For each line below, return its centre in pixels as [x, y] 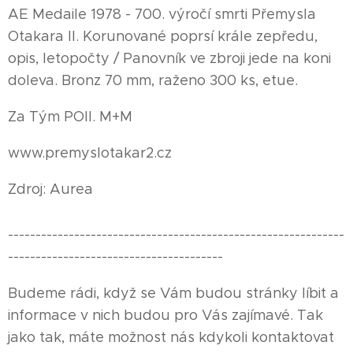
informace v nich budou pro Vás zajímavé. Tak [165, 315]
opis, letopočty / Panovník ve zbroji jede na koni [169, 58]
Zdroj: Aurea [50, 189]
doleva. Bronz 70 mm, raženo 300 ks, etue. [153, 80]
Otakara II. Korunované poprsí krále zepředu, [163, 36]
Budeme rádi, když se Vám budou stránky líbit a [173, 293]
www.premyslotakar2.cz [90, 152]
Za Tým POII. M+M [70, 116]
